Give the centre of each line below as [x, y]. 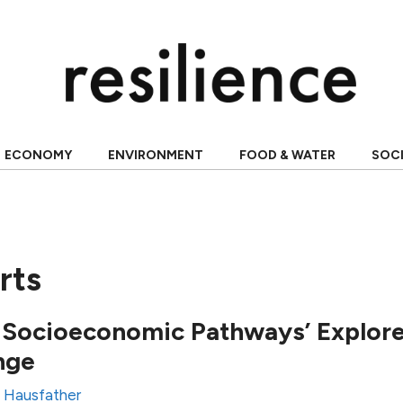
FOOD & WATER [287, 155]
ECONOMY [38, 155]
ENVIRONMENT [155, 155]
